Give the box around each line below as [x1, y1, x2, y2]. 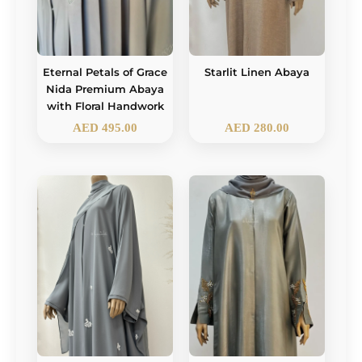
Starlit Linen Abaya [204, 66, 309, 79]
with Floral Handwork [46, 100, 164, 113]
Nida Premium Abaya [46, 83, 164, 96]
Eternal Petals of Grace [43, 66, 167, 79]
